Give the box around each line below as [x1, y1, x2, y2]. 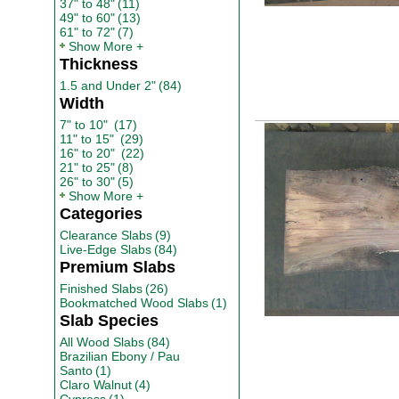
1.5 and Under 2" [59, 78, 156, 93]
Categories [59, 205, 142, 223]
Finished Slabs [59, 281, 142, 296]
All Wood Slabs [59, 335, 144, 349]
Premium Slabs [59, 258, 175, 276]
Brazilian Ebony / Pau [59, 349, 180, 363]
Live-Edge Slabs [59, 242, 151, 256]
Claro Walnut [59, 378, 132, 392]
